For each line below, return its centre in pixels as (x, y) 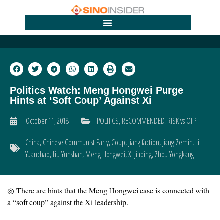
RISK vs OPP (182, 121)
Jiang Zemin (177, 143)
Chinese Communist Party (76, 143)
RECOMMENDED (143, 121)
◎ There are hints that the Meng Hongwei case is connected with (108, 191)
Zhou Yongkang (174, 154)
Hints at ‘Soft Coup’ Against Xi (81, 100)
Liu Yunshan (68, 154)
